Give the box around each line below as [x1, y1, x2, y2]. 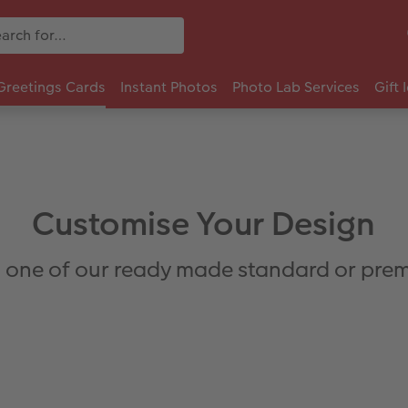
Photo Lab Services [232, 76, 360, 98]
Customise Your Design [32, 201, 376, 248]
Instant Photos [120, 76, 218, 98]
